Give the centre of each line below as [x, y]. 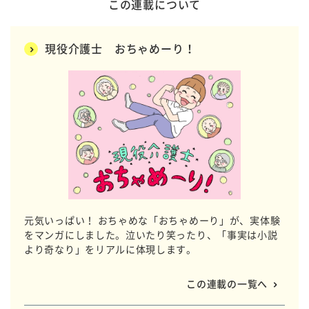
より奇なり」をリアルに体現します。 [110, 249]
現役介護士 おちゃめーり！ [120, 48]
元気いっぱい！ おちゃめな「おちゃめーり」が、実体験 [152, 220]
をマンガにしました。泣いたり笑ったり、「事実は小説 [151, 235]
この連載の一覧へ [227, 284]
